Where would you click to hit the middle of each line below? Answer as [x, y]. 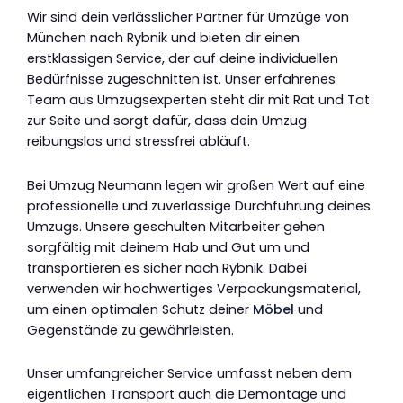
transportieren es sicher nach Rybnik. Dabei [167, 268]
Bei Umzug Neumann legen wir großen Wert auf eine [196, 185]
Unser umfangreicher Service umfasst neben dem [189, 374]
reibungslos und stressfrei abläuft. [139, 142]
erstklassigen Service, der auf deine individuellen [183, 59]
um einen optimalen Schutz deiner [140, 309]
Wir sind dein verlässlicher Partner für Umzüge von [188, 18]
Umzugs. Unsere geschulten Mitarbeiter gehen [176, 226]
